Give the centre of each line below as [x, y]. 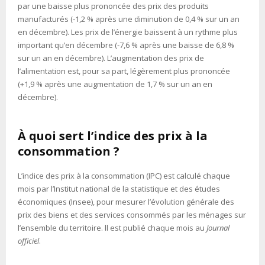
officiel [28, 240]
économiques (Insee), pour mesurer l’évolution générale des [126, 201]
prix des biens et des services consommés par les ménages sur [132, 214]
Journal [218, 227]
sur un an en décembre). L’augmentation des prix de [111, 58]
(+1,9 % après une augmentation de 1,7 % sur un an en [115, 84]
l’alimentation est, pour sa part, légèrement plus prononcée [124, 71]
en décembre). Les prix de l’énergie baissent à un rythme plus [128, 32]
